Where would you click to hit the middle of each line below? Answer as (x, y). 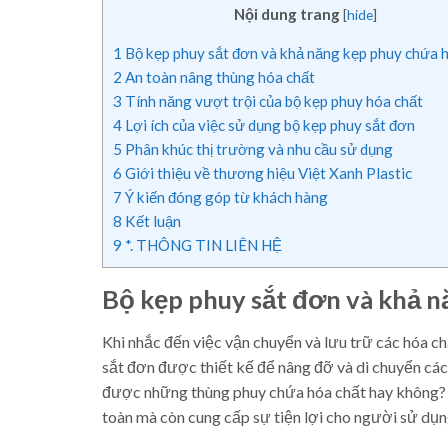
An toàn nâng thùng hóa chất (218, 77)
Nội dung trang (287, 13)
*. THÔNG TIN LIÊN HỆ (202, 245)
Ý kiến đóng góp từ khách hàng (225, 197)
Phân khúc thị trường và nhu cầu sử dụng (257, 149)
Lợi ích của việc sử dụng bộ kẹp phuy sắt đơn (268, 125)
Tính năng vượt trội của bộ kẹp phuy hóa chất (272, 101)
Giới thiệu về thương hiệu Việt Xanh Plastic (267, 173)
